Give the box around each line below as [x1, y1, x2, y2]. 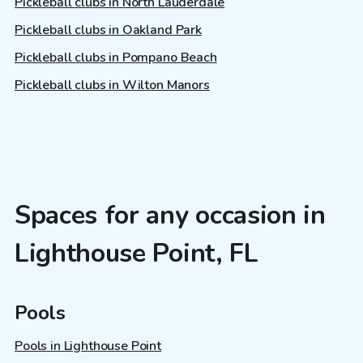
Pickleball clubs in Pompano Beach [15, 49, 217, 67]
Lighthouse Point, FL [15, 236, 258, 271]
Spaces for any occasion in [15, 198, 326, 233]
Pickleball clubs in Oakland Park [15, 21, 202, 40]
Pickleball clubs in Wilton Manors [15, 76, 210, 95]
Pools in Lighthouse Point [15, 336, 161, 355]
